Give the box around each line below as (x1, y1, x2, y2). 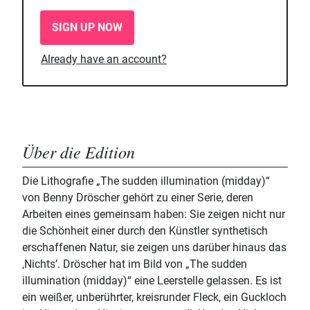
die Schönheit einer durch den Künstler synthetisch (22, 224, 268, 238)
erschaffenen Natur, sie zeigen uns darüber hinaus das (22, 241, 286, 255)
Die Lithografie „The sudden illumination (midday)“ (22, 174, 270, 188)
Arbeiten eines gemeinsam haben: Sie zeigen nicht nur (22, 208, 285, 221)
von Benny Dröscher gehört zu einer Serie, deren (22, 191, 253, 205)
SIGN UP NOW (52, 21, 122, 35)
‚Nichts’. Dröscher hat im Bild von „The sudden (22, 257, 247, 271)
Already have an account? (41, 53, 167, 66)
